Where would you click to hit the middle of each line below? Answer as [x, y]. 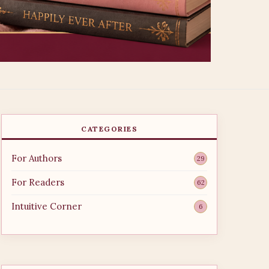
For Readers [38, 182]
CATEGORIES [109, 129]
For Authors [37, 158]
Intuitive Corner [47, 206]
